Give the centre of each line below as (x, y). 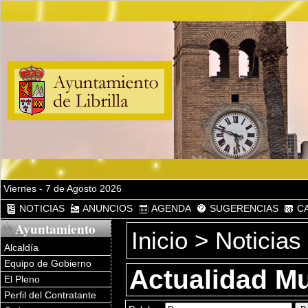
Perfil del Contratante (50, 295)
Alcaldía (21, 248)
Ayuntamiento (56, 229)
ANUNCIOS (107, 208)
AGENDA (170, 208)
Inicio (160, 241)
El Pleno (22, 279)
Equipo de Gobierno (48, 264)
